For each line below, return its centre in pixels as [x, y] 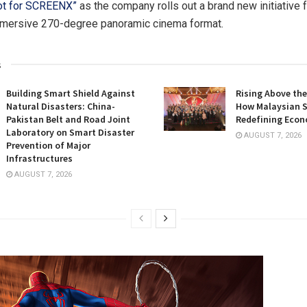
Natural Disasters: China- [61, 107]
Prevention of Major [48, 146]
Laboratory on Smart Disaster [70, 133]
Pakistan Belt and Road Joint [68, 120]
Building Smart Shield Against [71, 94]
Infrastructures [39, 159]
